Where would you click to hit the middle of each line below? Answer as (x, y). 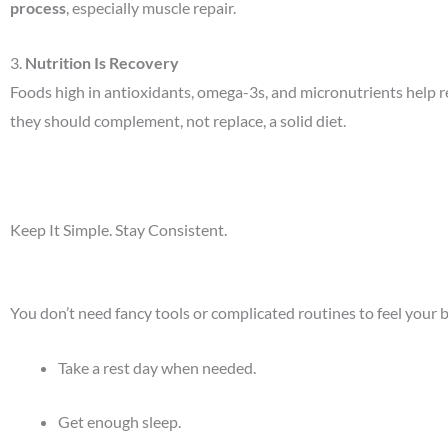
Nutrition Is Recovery (102, 62)
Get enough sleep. (119, 422)
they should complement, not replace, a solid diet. (178, 120)
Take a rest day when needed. (157, 367)
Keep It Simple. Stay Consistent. (118, 229)
